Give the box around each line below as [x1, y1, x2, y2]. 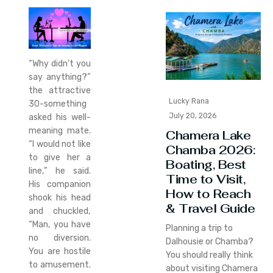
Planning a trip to [166, 223, 233, 234]
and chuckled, [29, 206, 91, 217]
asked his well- [29, 112, 91, 123]
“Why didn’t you [29, 58, 91, 69]
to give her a [29, 152, 91, 163]
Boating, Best [166, 157, 246, 173]
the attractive [29, 85, 91, 96]
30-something [29, 99, 87, 110]
